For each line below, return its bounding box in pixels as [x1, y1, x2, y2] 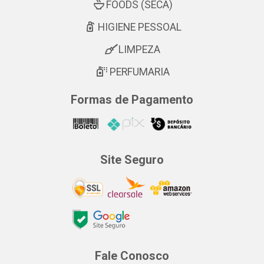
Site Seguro [100, 153, 164, 167]
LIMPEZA [118, 44, 160, 56]
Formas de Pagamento [71, 93, 193, 107]
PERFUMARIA [109, 66, 170, 78]
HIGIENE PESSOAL [97, 21, 181, 34]
